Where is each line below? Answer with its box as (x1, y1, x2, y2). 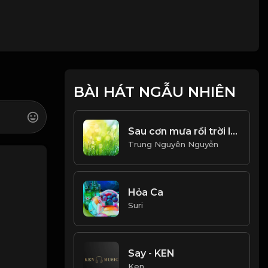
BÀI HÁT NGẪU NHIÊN (74, 83, 236, 100)
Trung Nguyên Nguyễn (128, 139, 219, 150)
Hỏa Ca (128, 187, 164, 199)
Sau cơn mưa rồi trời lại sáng (230, 126, 238, 138)
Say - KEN (128, 248, 175, 260)
